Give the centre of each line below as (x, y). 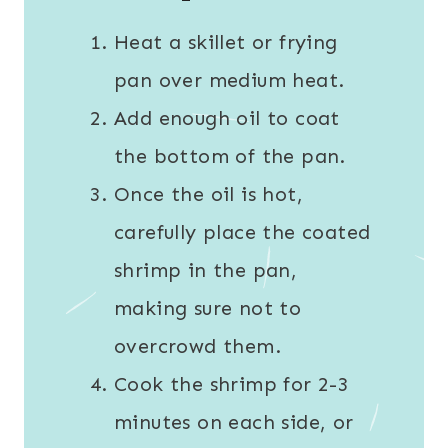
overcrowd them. (197, 346)
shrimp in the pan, (206, 270)
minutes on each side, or (234, 422)
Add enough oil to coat (227, 118)
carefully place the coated (242, 232)
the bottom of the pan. (230, 156)
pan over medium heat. (229, 80)
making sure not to (208, 308)
